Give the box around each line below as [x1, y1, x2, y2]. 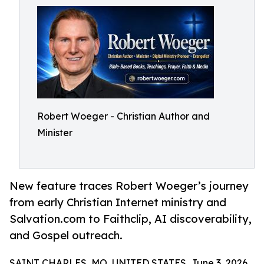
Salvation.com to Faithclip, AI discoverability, [9, 212, 252, 226]
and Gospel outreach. [9, 229, 123, 242]
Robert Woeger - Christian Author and [37, 110, 210, 122]
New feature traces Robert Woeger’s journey [9, 179, 249, 193]
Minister [37, 127, 72, 138]
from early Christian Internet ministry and [9, 196, 226, 209]
